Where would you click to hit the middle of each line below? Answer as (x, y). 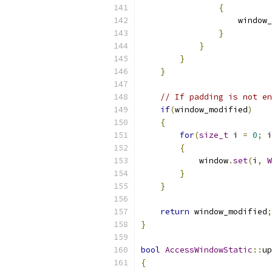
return (175, 212)
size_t (214, 135)
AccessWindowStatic (209, 250)
